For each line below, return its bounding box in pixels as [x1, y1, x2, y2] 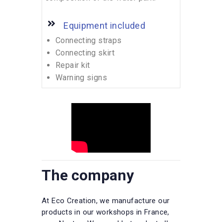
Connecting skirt [55, 48, 115, 58]
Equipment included [63, 20, 146, 31]
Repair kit [55, 60, 90, 70]
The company [42, 166, 134, 184]
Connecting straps [55, 36, 122, 46]
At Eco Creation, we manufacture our [42, 196, 170, 206]
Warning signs [55, 73, 107, 83]
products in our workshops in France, [42, 208, 169, 217]
